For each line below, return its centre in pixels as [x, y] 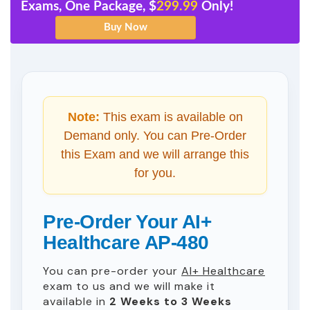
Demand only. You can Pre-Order [155, 136]
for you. [155, 173]
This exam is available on [171, 117]
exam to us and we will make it [129, 286]
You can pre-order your [112, 271]
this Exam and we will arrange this [155, 154]
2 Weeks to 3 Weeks [171, 301]
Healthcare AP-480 [126, 243]
